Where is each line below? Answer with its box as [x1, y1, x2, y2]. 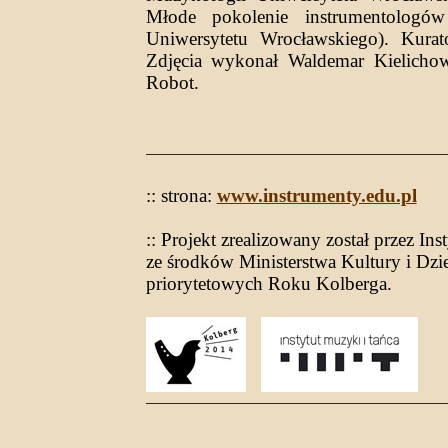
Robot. [145, 71, 199, 93]
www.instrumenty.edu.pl [216, 184, 417, 206]
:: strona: [145, 184, 217, 206]
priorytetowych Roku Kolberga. [145, 272, 392, 294]
